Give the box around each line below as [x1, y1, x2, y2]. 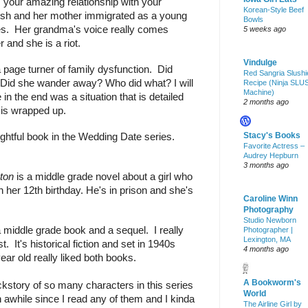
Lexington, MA [243, 235, 291, 244]
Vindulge [243, 58, 277, 68]
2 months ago [243, 98, 289, 107]
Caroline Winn [243, 194, 298, 204]
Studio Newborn [243, 216, 296, 225]
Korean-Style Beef [243, 5, 304, 14]
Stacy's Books [243, 131, 300, 141]
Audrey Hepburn [243, 151, 298, 160]
